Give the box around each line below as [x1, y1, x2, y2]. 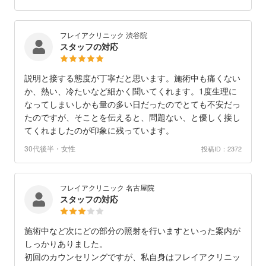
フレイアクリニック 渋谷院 [60, 30, 147, 40]
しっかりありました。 [24, 237, 107, 250]
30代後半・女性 [24, 143, 75, 154]
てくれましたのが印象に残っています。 [24, 124, 174, 137]
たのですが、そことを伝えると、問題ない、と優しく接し [24, 111, 240, 123]
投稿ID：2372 [201, 143, 242, 153]
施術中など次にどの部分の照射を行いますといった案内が [24, 224, 240, 237]
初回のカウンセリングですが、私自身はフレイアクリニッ [24, 251, 240, 263]
